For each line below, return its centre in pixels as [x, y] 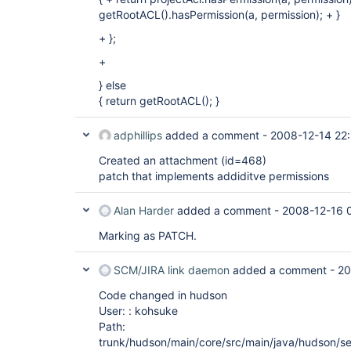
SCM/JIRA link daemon [172, 270]
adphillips [138, 135]
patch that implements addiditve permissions [214, 176]
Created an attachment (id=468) [183, 160]
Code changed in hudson [163, 295]
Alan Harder [144, 210]
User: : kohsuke [138, 311]
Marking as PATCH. [148, 235]
